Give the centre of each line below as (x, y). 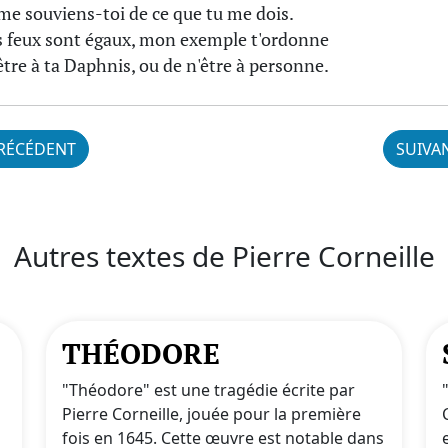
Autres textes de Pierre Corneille (224, 255)
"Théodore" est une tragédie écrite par (208, 389)
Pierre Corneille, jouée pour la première (211, 413)
